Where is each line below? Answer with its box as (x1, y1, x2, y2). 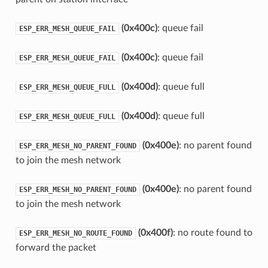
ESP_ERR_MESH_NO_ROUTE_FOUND (19, 229, 132, 237)
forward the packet (15, 242, 96, 252)
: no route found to (172, 227, 252, 237)
